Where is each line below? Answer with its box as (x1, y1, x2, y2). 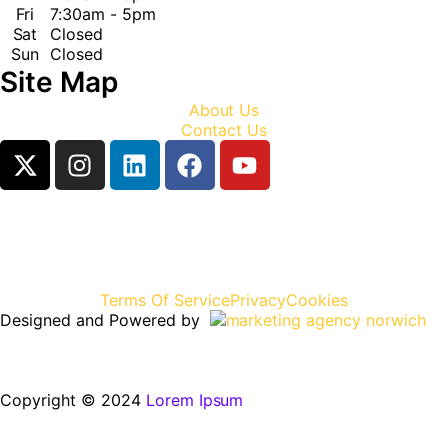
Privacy (229, 290, 286, 310)
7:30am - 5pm (50, 4, 156, 24)
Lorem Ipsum (145, 390, 244, 410)
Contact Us (181, 120, 267, 140)
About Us (188, 100, 260, 120)
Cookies (285, 290, 348, 310)
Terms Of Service (100, 290, 230, 310)
